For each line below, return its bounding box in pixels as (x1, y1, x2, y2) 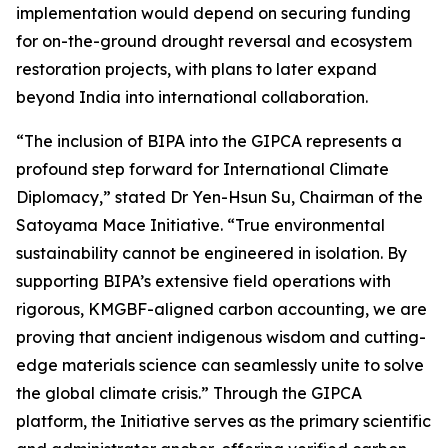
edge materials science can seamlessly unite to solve (16, 355, 424, 376)
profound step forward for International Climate (16, 159, 389, 180)
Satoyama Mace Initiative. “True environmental (16, 215, 385, 236)
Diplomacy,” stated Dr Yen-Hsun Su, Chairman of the (16, 187, 423, 208)
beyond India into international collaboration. (16, 87, 368, 108)
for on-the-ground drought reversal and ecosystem (16, 31, 412, 52)
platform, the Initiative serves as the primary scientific (16, 411, 431, 432)
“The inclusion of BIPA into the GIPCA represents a (16, 131, 402, 152)
